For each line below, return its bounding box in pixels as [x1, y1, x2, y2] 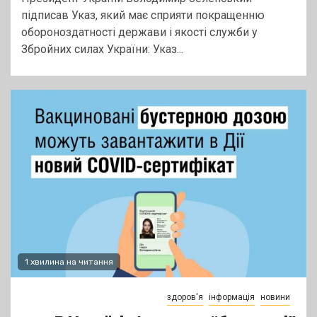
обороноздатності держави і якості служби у [21, 25, 258, 40]
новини [260, 292, 290, 303]
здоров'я [167, 292, 203, 303]
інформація [209, 292, 255, 303]
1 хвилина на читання [25, 257, 113, 267]
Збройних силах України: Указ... [21, 42, 183, 57]
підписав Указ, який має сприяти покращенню [21, 8, 265, 23]
